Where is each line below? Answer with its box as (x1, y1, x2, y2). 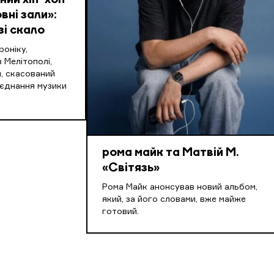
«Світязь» (102, 162, 160, 175)
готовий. (102, 207, 139, 217)
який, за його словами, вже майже (102, 195, 246, 204)
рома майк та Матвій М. (102, 147, 239, 160)
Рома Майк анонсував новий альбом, (102, 183, 258, 192)
